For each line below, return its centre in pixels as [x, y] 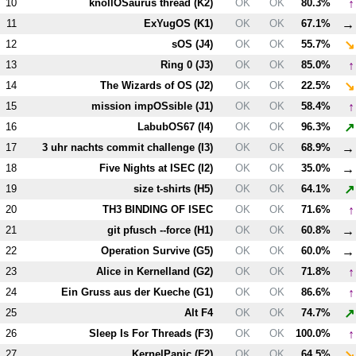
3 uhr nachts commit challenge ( [122, 147]
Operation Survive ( [149, 250]
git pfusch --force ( [153, 230]
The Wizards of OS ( [150, 85]
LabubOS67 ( [170, 126]
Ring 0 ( [180, 64]
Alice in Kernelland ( [147, 271]
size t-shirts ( [166, 188]
